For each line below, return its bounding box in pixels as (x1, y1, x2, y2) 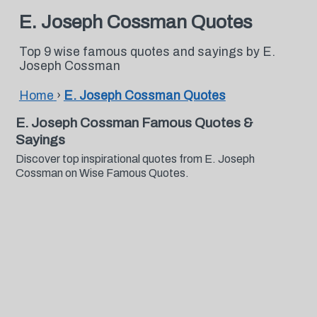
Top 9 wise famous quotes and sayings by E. (18, 45, 275, 59)
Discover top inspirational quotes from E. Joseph (15, 153, 255, 165)
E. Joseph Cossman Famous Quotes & (15, 115, 253, 130)
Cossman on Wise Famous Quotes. (15, 167, 189, 179)
